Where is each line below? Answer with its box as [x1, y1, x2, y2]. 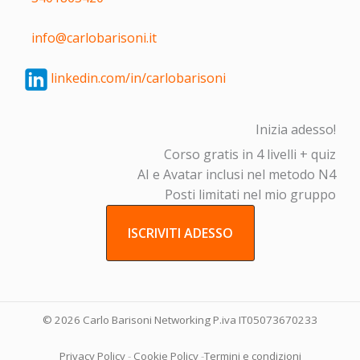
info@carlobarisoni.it [25, 28, 157, 47]
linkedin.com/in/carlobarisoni [47, 69, 226, 88]
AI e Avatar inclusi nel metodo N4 [137, 165, 336, 183]
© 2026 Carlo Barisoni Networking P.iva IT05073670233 [43, 312, 317, 327]
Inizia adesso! [256, 120, 336, 138]
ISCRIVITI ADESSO [127, 223, 233, 242]
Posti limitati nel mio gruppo [165, 185, 336, 203]
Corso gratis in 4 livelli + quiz [164, 145, 336, 163]
